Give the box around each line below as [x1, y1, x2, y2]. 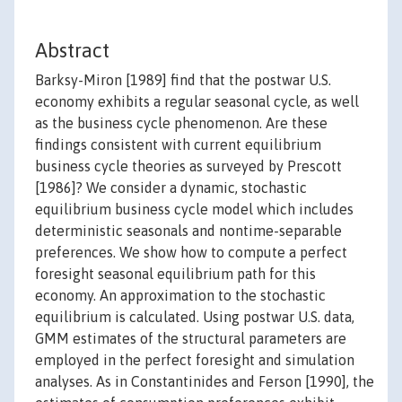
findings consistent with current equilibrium [35, 136, 321, 153]
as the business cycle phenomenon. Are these [35, 115, 328, 132]
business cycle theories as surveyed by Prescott [35, 158, 342, 175]
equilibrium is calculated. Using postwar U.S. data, [35, 309, 354, 326]
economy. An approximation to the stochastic [35, 287, 326, 304]
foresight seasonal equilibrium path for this [35, 266, 316, 283]
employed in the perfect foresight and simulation [35, 352, 354, 369]
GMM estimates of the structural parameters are [35, 330, 346, 347]
